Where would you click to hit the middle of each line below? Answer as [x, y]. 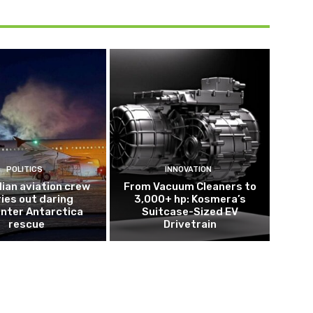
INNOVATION [188, 169]
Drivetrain [190, 224]
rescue [26, 224]
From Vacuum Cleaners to [190, 186]
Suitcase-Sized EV [190, 211]
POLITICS [25, 169]
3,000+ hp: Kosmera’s [190, 199]
